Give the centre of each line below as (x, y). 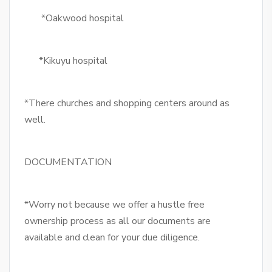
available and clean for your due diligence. (112, 238)
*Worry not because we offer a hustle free (114, 205)
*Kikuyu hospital (66, 61)
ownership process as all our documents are (117, 221)
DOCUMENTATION (68, 162)
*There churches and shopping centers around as (127, 104)
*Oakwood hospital (75, 19)
